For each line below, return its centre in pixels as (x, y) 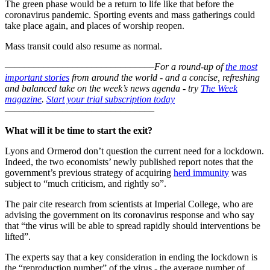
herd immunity (201, 172)
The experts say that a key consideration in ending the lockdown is (131, 257)
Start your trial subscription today (111, 99)
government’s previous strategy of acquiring (89, 172)
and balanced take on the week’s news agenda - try (103, 88)
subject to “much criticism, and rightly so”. (86, 183)
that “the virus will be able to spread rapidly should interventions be (133, 225)
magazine (23, 99)
